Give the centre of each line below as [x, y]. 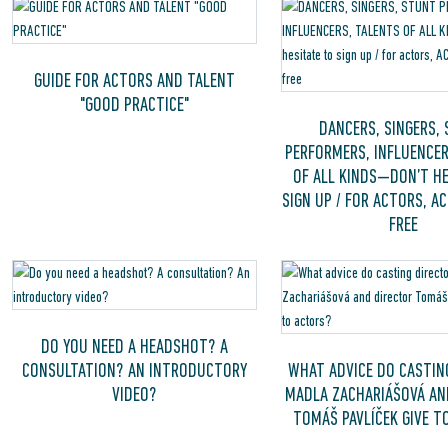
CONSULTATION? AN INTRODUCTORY [134, 370]
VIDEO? [134, 394]
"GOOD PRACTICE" [134, 104]
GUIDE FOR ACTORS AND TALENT [134, 80]
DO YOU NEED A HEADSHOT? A [134, 346]
